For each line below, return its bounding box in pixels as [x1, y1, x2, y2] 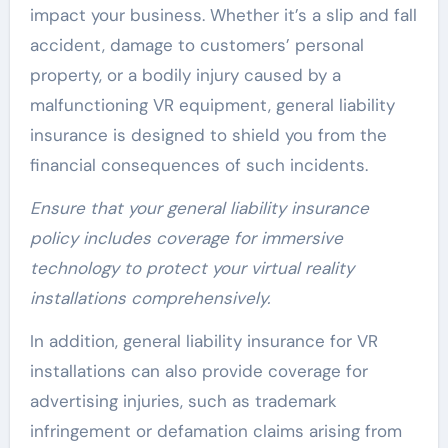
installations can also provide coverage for [29, 359, 368, 382]
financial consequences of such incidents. [29, 153, 368, 176]
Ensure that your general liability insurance [29, 196, 369, 219]
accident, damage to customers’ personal [29, 33, 364, 56]
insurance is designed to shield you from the [29, 123, 387, 146]
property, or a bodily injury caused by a [29, 63, 341, 86]
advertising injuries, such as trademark [29, 389, 337, 412]
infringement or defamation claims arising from [29, 419, 402, 442]
